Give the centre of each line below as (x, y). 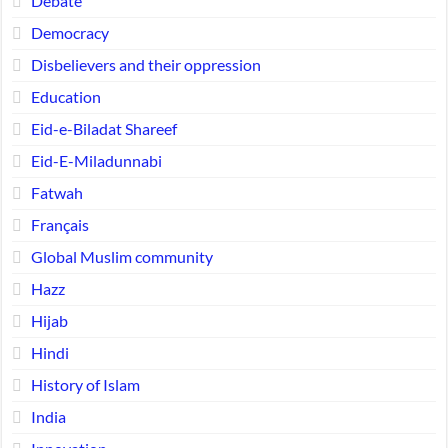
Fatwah (56, 192)
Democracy (69, 32)
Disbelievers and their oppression (145, 64)
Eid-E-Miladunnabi (96, 160)
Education (65, 96)
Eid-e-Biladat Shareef (103, 128)
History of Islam (85, 384)
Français (59, 224)
